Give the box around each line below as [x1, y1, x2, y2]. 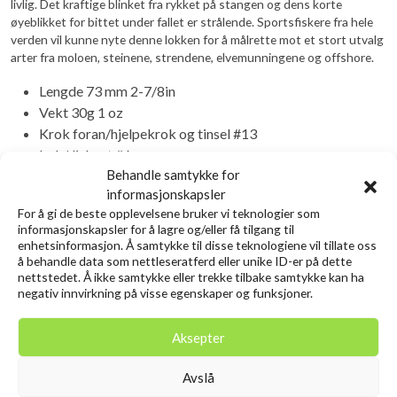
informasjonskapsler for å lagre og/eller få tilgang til [18, 222, 294, 237]
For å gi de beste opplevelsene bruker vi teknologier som [18, 206, 320, 221]
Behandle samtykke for [106, 167, 240, 183]
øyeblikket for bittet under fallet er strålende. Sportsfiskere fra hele [11, 13, 373, 29]
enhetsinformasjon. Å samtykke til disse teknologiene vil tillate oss [18, 237, 377, 253]
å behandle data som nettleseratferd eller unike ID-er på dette [18, 253, 352, 269]
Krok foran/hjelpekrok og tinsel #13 [39, 124, 257, 142]
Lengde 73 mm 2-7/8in [39, 82, 175, 99]
